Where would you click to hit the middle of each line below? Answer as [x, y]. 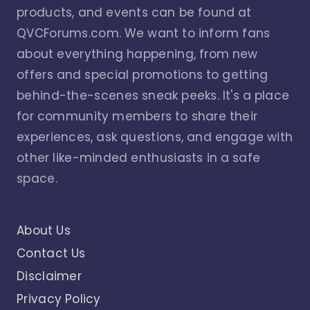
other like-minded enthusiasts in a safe [139, 157]
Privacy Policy [59, 299]
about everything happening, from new [137, 54]
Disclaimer [49, 276]
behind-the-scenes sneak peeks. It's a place [153, 95]
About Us [44, 230]
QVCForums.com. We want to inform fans [144, 33]
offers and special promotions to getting [143, 74]
